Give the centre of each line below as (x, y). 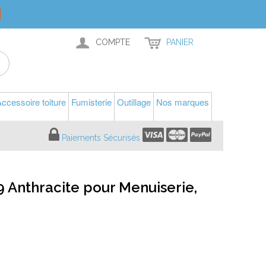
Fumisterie (91, 102)
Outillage (134, 102)
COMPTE (113, 42)
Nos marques (183, 102)
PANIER (180, 42)
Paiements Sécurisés (101, 138)
